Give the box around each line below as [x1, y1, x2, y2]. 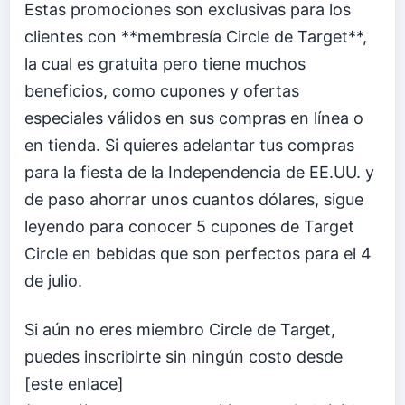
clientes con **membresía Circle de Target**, [24, 27, 367, 47]
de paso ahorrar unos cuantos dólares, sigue [24, 190, 363, 210]
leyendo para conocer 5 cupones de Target [24, 217, 354, 237]
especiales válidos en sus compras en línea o [24, 108, 363, 128]
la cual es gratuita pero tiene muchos [24, 54, 306, 74]
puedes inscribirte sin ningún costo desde [24, 346, 343, 366]
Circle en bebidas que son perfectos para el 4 [24, 244, 372, 264]
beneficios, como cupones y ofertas [24, 81, 299, 101]
